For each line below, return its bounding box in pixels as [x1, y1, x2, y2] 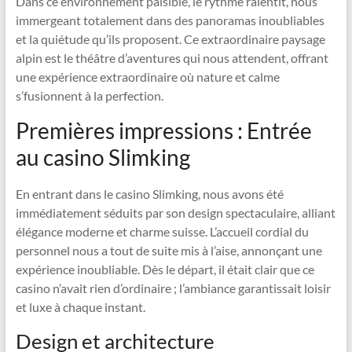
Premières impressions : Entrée [15, 117, 312, 144]
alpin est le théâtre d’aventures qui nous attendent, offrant [15, 50, 328, 65]
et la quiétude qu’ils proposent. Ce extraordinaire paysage [15, 31, 325, 46]
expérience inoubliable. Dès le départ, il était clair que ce [15, 262, 314, 277]
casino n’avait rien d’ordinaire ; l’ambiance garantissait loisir [15, 280, 331, 295]
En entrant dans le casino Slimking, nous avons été [15, 186, 284, 201]
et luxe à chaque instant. [15, 299, 145, 314]
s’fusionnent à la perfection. [15, 88, 163, 103]
